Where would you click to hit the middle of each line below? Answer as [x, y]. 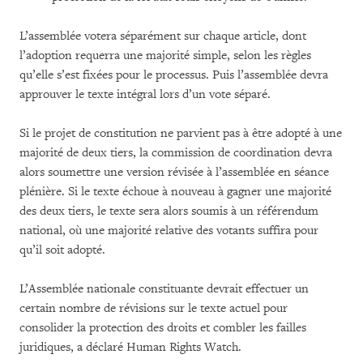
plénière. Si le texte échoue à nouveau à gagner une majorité [175, 192]
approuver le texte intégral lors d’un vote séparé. [145, 94]
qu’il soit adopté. [62, 250]
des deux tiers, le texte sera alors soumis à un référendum [169, 211]
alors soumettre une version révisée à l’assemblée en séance [174, 172]
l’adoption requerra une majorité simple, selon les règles [165, 56]
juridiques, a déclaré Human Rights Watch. [130, 347]
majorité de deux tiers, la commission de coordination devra [176, 153]
